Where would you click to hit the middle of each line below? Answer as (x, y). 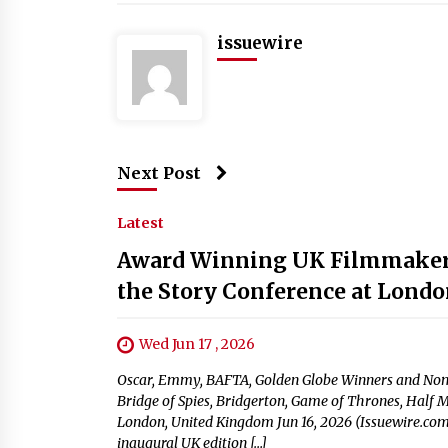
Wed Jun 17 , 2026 (197, 344)
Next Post (159, 173)
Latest (140, 223)
